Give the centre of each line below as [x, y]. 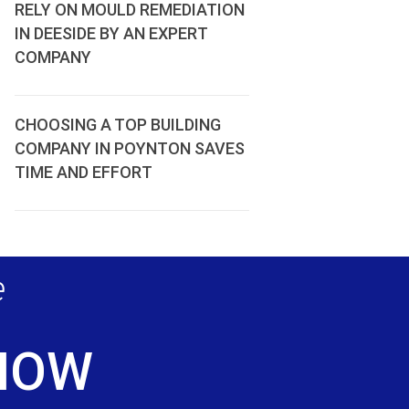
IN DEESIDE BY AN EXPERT [110, 33]
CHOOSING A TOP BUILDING [117, 125]
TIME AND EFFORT [83, 172]
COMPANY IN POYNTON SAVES [129, 148]
